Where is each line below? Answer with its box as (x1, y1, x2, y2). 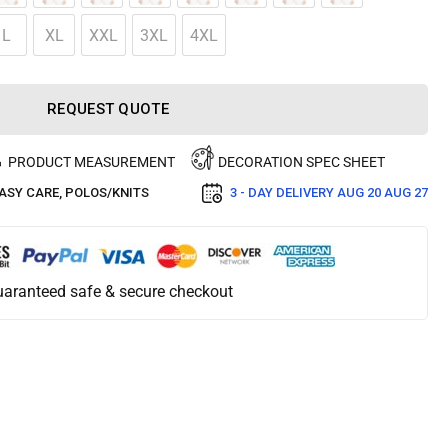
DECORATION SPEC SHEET (218, 154, 385, 170)
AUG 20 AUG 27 (337, 185, 428, 201)
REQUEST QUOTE (47, 100, 169, 118)
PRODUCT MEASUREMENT (8, 154, 175, 170)
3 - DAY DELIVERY (230, 185, 337, 201)
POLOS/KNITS (65, 185, 149, 201)
